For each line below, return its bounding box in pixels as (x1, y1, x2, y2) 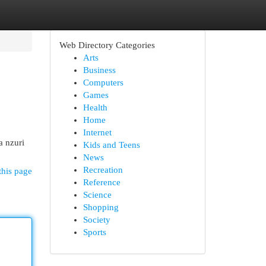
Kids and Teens (83, 140, 140, 150)
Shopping (83, 202, 119, 212)
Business (83, 65, 116, 75)
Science (83, 190, 112, 199)
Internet (83, 128, 112, 137)
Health (83, 103, 107, 112)
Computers (83, 78, 123, 87)
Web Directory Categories (59, 40, 155, 50)
